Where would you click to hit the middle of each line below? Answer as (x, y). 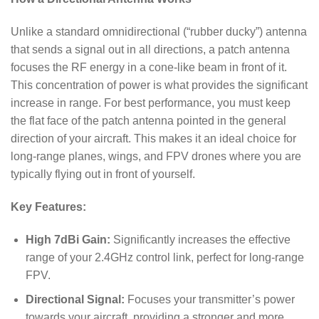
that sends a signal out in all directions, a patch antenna (150, 50)
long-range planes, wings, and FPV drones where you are (156, 157)
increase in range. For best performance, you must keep (151, 103)
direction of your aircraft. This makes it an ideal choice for (153, 139)
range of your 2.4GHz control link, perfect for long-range (164, 257)
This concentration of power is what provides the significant (159, 85)
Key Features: (48, 206)
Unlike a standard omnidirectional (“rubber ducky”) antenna (159, 32)
